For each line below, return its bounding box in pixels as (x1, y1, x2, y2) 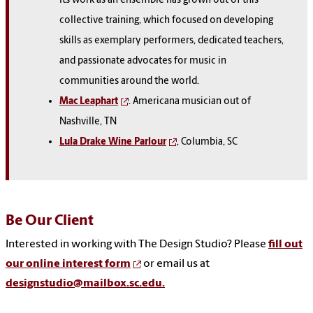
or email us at (141, 258, 210, 270)
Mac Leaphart (59, 96, 118, 107)
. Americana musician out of (129, 96, 251, 107)
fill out (268, 238, 303, 250)
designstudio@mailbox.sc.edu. (6, 277, 165, 289)
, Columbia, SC (177, 136, 238, 147)
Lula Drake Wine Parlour (59, 136, 166, 147)
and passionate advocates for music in (59, 55, 226, 66)
